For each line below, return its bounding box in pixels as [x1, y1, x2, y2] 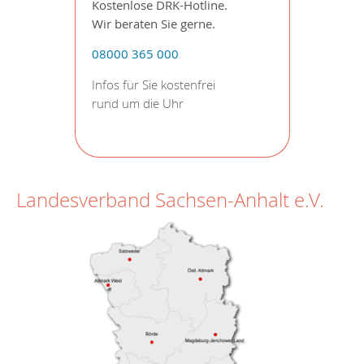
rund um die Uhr [91, 96, 184, 112]
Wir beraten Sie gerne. [91, 15, 215, 32]
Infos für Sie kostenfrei [91, 77, 215, 93]
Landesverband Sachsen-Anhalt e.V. [16, 186, 324, 213]
